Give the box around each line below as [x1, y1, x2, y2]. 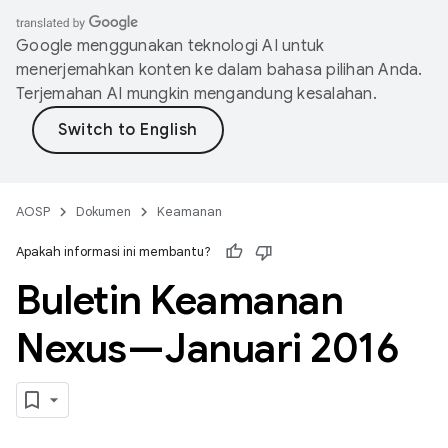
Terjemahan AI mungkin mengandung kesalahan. [16, 84, 377, 104]
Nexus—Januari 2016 [16, 323, 398, 373]
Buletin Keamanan [16, 275, 343, 325]
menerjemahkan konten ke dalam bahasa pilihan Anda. [16, 60, 423, 80]
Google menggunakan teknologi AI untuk [16, 36, 325, 56]
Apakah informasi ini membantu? [16, 243, 211, 260]
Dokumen [76, 203, 131, 220]
